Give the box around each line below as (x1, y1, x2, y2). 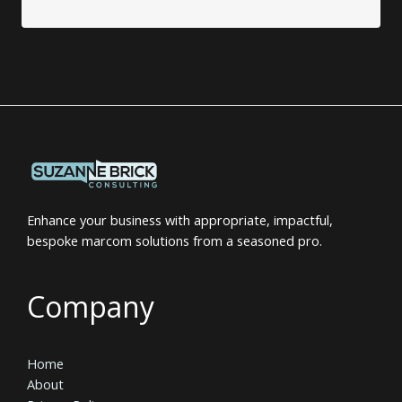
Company (27, 286, 154, 326)
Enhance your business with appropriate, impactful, (27, 210, 333, 229)
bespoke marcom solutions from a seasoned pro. (27, 231, 322, 249)
